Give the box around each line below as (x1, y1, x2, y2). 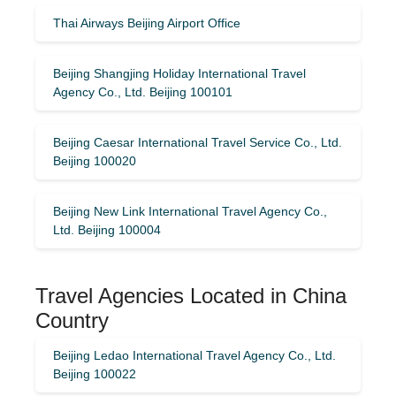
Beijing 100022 (53, 366, 136, 381)
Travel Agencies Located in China (35, 283, 346, 308)
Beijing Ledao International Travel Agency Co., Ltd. (53, 347, 336, 362)
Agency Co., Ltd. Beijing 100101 (53, 84, 232, 99)
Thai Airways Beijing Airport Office (53, 15, 240, 30)
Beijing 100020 (53, 153, 136, 168)
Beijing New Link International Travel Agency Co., (53, 203, 327, 218)
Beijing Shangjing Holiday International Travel (53, 65, 306, 80)
